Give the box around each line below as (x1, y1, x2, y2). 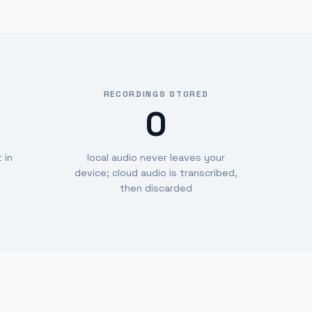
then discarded (119, 182, 192, 194)
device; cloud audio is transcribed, (74, 166, 237, 179)
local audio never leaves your (86, 151, 225, 164)
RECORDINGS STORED (103, 88, 209, 100)
